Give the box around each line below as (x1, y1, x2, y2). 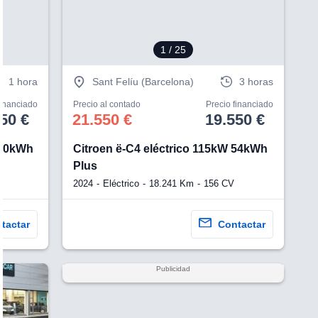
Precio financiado (205, 99, 273, 109)
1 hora (9, 76, 38, 88)
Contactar (217, 218, 265, 230)
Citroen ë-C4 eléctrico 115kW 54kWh (73, 142, 268, 155)
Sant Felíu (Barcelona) (92, 76, 194, 88)
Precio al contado (73, 99, 141, 109)
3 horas (238, 76, 273, 88)
